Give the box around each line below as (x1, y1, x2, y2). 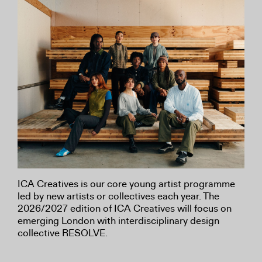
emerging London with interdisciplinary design (18, 214, 219, 227)
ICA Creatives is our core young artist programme (18, 177, 235, 190)
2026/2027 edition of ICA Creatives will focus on (18, 202, 232, 215)
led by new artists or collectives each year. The (18, 189, 219, 202)
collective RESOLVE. (18, 226, 108, 239)
